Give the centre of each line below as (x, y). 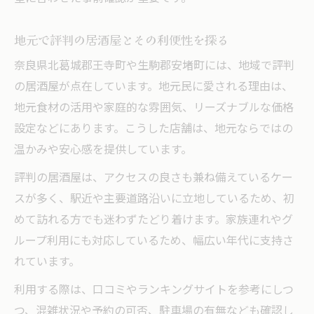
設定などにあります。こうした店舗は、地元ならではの (153, 129)
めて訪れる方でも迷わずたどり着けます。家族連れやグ (153, 220)
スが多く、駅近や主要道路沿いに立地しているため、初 (154, 199)
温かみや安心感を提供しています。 (103, 150)
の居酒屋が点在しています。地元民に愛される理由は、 (153, 87)
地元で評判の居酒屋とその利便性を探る (121, 39)
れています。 (47, 262)
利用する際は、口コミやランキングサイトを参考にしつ (154, 290)
